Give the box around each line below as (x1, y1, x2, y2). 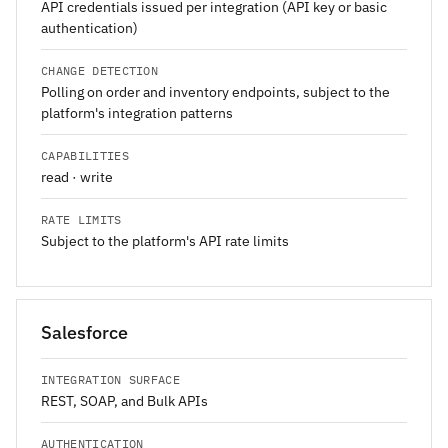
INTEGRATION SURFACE (41, 372, 181, 388)
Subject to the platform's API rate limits (41, 232, 289, 251)
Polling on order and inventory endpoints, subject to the (41, 83, 390, 102)
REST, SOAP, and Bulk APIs (41, 392, 208, 411)
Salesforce (41, 321, 128, 345)
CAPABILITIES (41, 148, 129, 164)
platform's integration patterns (41, 104, 233, 123)
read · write (41, 168, 113, 187)
